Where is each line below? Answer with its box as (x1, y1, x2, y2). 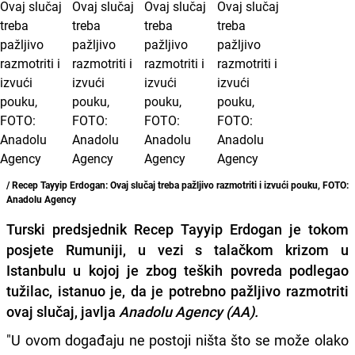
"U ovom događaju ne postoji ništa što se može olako (6, 330, 349, 349)
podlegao (289, 260, 349, 280)
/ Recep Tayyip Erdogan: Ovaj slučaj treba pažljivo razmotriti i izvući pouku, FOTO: (6, 177, 349, 191)
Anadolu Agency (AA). (119, 301, 261, 321)
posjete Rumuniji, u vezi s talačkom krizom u (6, 239, 349, 259)
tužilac (6, 281, 49, 300)
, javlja (74, 301, 119, 321)
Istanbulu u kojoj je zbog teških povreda (6, 260, 289, 280)
